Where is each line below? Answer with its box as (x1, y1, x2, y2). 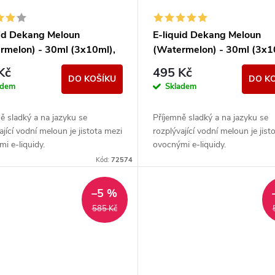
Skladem (165, 81, 196, 93)
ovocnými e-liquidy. (152, 139, 226, 151)
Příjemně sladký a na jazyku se (152, 112, 268, 124)
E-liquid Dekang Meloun (152, 28, 261, 42)
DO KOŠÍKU (68, 73, 116, 85)
